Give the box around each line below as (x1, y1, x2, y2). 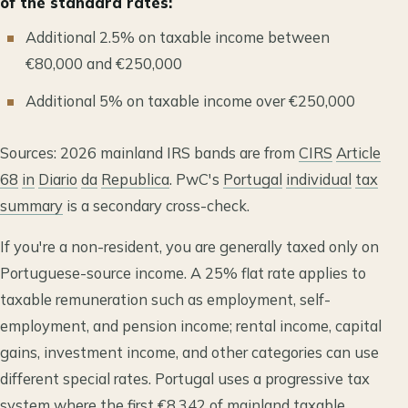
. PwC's (169, 168, 223, 189)
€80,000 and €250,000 (25, 53, 182, 73)
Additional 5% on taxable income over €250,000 (25, 90, 355, 110)
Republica (101, 168, 169, 189)
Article (336, 142, 381, 162)
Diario (38, 168, 77, 189)
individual (286, 168, 352, 189)
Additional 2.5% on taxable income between (25, 26, 330, 46)
